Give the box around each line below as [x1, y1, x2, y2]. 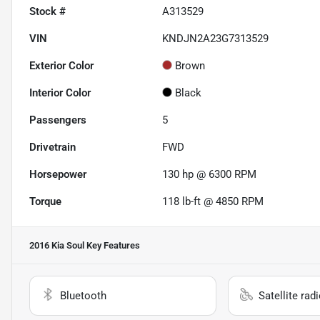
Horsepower [29, 167, 86, 181]
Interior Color [29, 86, 91, 99]
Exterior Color [29, 59, 94, 72]
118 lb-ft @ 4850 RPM [162, 194, 264, 208]
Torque [29, 194, 61, 208]
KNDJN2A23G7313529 [162, 31, 269, 45]
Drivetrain [29, 140, 76, 154]
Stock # [29, 4, 66, 18]
